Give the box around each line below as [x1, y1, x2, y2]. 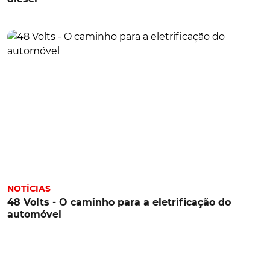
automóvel [7, 208, 61, 220]
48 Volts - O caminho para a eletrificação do [7, 196, 231, 208]
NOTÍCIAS [7, 183, 51, 194]
